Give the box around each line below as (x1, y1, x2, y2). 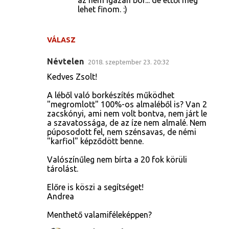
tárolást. (47, 164, 78, 173)
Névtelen (47, 56, 84, 66)
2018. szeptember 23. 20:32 (88, 58, 169, 65)
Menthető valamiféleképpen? (47, 210, 152, 219)
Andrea (47, 191, 74, 201)
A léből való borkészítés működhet (47, 90, 174, 100)
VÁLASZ (47, 35, 76, 44)
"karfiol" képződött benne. (47, 136, 144, 146)
